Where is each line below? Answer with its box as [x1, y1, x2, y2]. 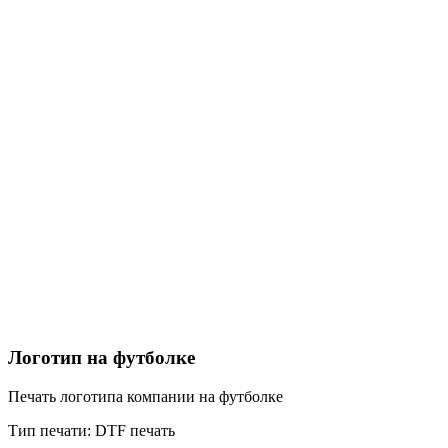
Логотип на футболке [8, 347, 195, 369]
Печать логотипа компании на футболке [8, 388, 283, 406]
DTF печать [91, 422, 175, 440]
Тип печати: [8, 422, 91, 440]
